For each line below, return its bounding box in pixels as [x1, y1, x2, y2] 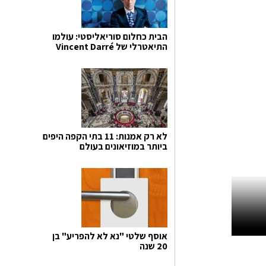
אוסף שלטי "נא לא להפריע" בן [52, 229, 167, 242]
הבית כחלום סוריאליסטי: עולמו [52, 30, 167, 43]
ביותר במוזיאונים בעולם [80, 140, 167, 153]
